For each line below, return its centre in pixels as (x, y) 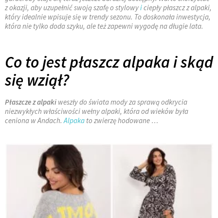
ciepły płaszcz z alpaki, (177, 7)
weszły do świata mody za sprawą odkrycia (122, 102)
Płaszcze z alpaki (31, 102)
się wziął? (37, 80)
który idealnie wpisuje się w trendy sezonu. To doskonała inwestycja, (108, 17)
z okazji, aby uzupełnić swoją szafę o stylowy (73, 7)
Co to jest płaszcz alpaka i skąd (109, 62)
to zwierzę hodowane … (121, 120)
